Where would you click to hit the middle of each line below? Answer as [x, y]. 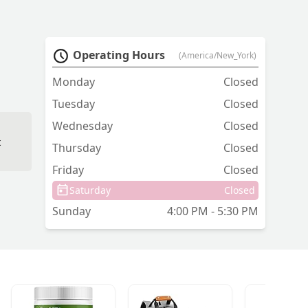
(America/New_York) [218, 56]
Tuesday [74, 104]
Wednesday [82, 126]
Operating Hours [119, 55]
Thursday [77, 148]
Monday [74, 82]
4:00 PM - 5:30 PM [213, 211]
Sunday [71, 211]
